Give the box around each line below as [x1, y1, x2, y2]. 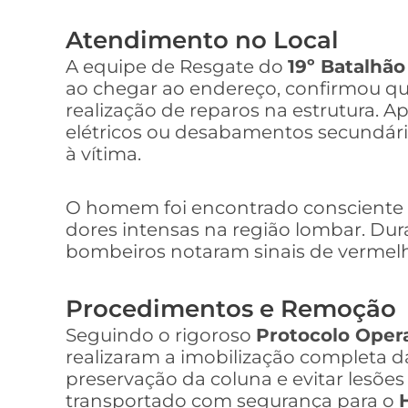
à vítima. [66, 143, 141, 165]
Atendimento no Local [66, 25, 339, 55]
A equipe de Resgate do [66, 56, 288, 77]
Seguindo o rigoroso [66, 324, 256, 346]
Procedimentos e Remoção [66, 294, 396, 323]
